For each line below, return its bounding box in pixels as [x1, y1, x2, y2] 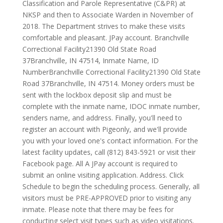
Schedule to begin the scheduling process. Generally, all [22, 182, 200, 191]
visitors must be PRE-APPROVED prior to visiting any [22, 193, 191, 203]
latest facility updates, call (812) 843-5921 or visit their [22, 147, 196, 157]
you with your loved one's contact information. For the [22, 136, 198, 145]
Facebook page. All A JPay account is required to [22, 159, 178, 168]
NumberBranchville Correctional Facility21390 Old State [22, 67, 201, 77]
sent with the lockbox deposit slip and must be [22, 90, 172, 100]
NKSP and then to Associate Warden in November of [22, 10, 193, 19]
